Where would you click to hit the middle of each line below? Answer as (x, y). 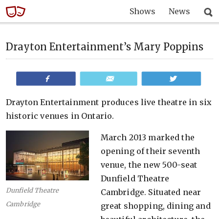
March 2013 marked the (147, 137)
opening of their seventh (150, 151)
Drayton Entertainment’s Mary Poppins (105, 47)
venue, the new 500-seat (149, 165)
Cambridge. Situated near (151, 192)
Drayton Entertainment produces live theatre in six (109, 102)
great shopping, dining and (155, 206)
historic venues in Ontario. (60, 116)
